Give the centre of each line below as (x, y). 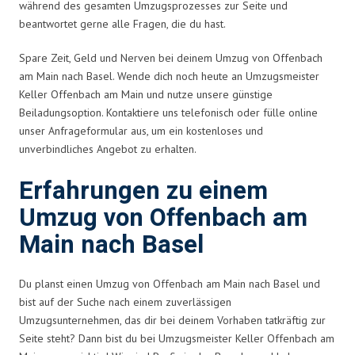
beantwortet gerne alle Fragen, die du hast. (122, 23)
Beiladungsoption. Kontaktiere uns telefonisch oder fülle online (168, 112)
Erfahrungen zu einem (143, 191)
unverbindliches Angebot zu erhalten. (108, 149)
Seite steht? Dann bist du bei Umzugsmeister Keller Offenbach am (177, 338)
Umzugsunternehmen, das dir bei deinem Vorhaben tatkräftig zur (172, 320)
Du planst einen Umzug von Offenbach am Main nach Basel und (170, 283)
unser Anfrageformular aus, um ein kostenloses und (141, 130)
